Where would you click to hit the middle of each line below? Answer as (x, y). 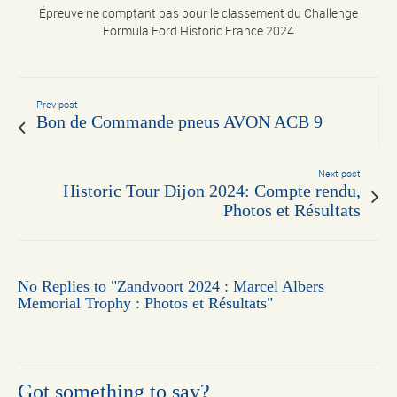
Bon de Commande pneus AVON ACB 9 (179, 122)
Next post (339, 174)
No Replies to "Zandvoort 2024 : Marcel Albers (171, 286)
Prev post (57, 105)
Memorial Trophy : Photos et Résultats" (145, 303)
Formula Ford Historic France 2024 (198, 30)
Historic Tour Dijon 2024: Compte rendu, (212, 191)
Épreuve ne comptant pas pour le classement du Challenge (198, 12)
